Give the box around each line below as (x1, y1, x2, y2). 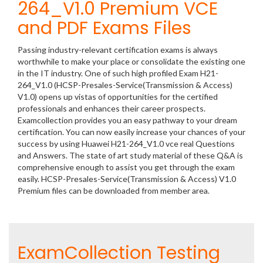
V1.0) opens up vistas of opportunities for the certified (18, 92, 218, 102)
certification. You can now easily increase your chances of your (18, 127, 245, 137)
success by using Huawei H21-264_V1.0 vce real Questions (18, 139, 235, 149)
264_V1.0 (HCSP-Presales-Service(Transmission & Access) (18, 80, 232, 90)
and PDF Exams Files (18, 16, 191, 41)
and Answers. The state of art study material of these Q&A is (18, 150, 243, 160)
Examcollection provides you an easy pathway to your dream (18, 115, 237, 125)
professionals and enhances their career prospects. (18, 103, 205, 113)
